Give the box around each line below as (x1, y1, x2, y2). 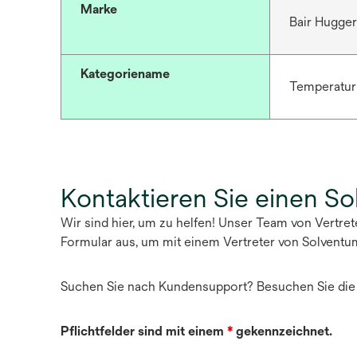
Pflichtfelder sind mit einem (61, 324, 224, 339)
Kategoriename (80, 66, 170, 81)
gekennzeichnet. (233, 324, 332, 339)
